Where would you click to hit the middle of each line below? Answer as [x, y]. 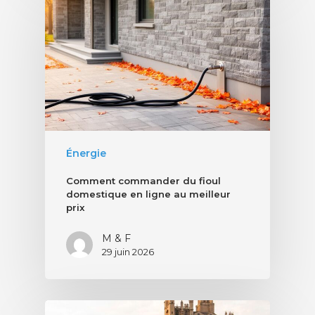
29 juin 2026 [128, 252]
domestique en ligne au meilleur [148, 194]
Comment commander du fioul [143, 181]
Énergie [86, 154]
